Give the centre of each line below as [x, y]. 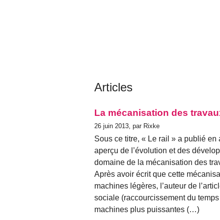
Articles [113, 87]
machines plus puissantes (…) [147, 209]
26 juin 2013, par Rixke [127, 126]
